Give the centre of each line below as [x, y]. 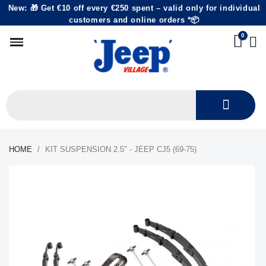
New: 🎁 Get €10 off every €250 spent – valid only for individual [134, 8]
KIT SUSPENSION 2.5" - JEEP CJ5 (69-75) [121, 149]
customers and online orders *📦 [134, 20]
